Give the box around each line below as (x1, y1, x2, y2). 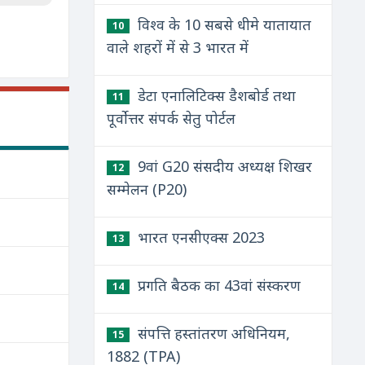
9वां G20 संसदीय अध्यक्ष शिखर (133, 156, 312, 176)
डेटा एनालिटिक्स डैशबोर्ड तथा (133, 86, 296, 105)
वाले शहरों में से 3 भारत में (106, 37, 248, 57)
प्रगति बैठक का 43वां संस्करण (133, 275, 301, 295)
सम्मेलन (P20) (106, 179, 187, 199)
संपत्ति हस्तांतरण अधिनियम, (133, 323, 290, 343)
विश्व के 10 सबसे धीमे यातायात (133, 15, 311, 34)
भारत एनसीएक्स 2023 (133, 227, 265, 247)
